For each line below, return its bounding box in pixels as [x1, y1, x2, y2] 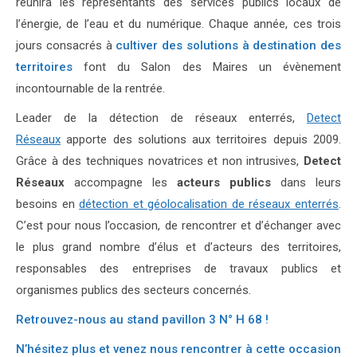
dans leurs [271, 175, 341, 190]
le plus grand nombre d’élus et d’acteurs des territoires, [16, 240, 341, 254]
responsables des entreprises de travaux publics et [16, 261, 341, 276]
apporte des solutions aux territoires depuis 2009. [61, 132, 341, 147]
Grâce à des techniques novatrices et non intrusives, [16, 154, 304, 168]
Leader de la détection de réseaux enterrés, [16, 111, 307, 125]
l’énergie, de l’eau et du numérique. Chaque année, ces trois [16, 17, 341, 31]
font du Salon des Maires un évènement [73, 60, 341, 74]
